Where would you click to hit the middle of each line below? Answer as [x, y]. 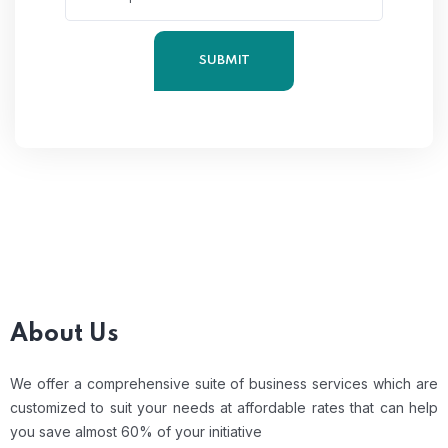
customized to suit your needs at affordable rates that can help [224, 407]
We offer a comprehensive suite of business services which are [224, 383]
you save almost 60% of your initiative [136, 431]
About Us [64, 334]
